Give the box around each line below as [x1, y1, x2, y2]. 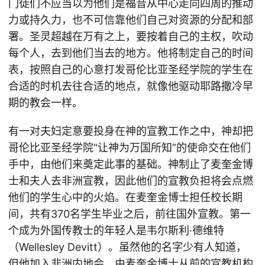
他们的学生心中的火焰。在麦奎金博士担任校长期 [8, 191, 243, 203]
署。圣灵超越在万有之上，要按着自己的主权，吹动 [8, 30, 253, 43]
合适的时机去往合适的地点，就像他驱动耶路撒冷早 [8, 80, 253, 92]
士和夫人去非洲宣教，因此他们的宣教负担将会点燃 [8, 174, 253, 187]
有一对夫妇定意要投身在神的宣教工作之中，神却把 [8, 125, 253, 137]
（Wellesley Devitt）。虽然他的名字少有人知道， [8, 241, 247, 253]
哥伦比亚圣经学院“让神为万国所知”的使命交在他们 [8, 141, 251, 154]
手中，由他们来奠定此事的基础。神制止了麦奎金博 [8, 158, 253, 170]
